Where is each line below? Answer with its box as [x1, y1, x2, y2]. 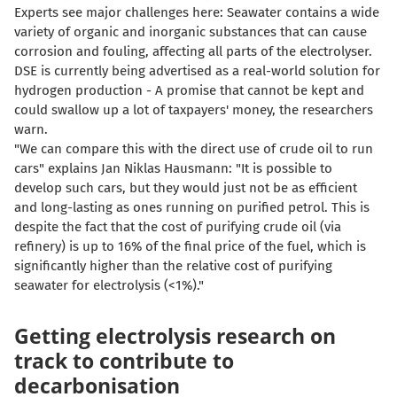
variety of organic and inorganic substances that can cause [14, 23, 367, 40]
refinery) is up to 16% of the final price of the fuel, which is [14, 237, 366, 254]
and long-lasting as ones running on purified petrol [14, 198, 324, 215]
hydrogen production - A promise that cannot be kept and [14, 82, 364, 98]
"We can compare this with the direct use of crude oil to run [14, 140, 373, 157]
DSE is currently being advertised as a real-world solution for [14, 62, 380, 79]
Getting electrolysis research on [14, 321, 336, 350]
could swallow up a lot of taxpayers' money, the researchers [14, 101, 373, 118]
